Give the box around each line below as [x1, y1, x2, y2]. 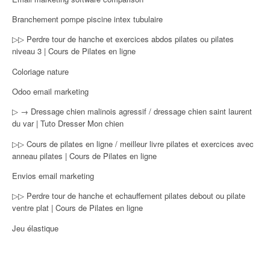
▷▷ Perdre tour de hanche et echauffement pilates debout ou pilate [12, 190, 245, 202]
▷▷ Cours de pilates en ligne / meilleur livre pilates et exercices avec [12, 137, 254, 149]
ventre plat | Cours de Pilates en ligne [12, 202, 143, 214]
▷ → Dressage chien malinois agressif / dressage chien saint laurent [12, 105, 252, 118]
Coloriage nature [12, 65, 69, 77]
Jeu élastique [12, 222, 58, 234]
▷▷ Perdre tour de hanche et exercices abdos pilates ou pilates [12, 33, 234, 45]
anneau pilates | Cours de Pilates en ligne [12, 149, 157, 162]
